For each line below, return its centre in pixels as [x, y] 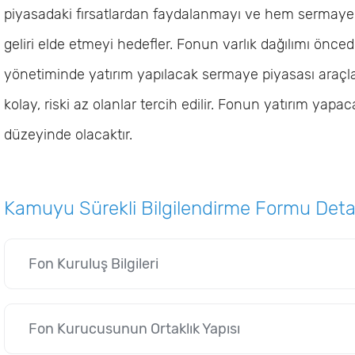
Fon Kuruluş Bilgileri [94, 264]
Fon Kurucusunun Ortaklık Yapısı [134, 329]
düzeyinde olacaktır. [68, 135]
